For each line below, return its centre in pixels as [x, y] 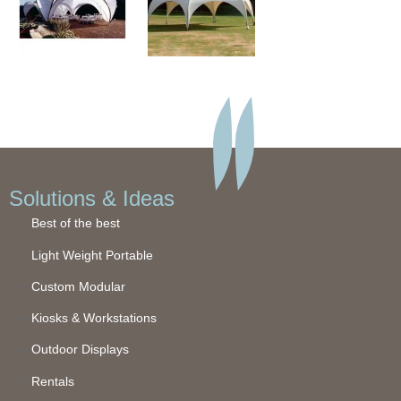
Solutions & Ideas [92, 199]
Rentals [53, 381]
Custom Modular [78, 286]
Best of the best [76, 223]
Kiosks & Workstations [94, 318]
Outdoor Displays [80, 350]
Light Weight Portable [92, 255]
